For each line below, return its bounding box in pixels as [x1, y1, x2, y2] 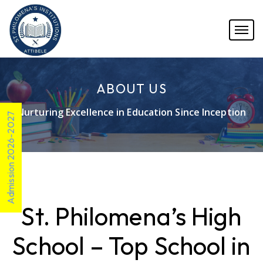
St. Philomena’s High [21, 201, 242, 232]
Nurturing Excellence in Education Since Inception [17, 106, 246, 119]
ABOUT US [96, 80, 167, 97]
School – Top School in [12, 230, 251, 261]
